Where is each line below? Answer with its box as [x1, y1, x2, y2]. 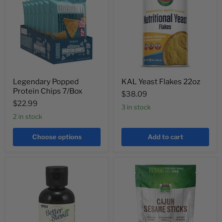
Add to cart [147, 133, 183, 141]
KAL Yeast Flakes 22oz [121, 77, 200, 87]
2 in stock [17, 112, 42, 121]
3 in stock [125, 103, 151, 111]
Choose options [32, 133, 82, 141]
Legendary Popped [13, 77, 79, 87]
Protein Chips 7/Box [13, 87, 82, 96]
